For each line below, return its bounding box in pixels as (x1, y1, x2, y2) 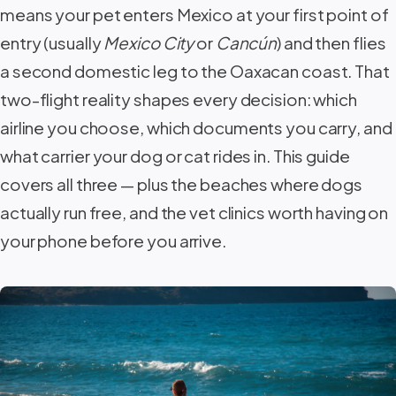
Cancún (215, 31, 278, 53)
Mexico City (103, 31, 194, 53)
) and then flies (277, 31, 386, 53)
